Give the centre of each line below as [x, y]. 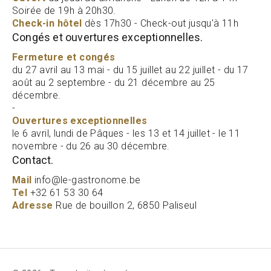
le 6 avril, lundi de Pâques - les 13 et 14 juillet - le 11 [126, 133]
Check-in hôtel [47, 23]
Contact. [33, 160]
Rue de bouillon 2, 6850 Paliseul [125, 205]
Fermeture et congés [64, 57]
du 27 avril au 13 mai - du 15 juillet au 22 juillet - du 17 [130, 70]
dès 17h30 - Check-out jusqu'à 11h [162, 23]
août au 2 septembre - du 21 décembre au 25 [114, 83]
